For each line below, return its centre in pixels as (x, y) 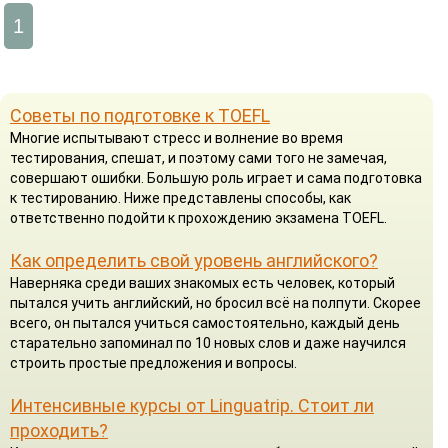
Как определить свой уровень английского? (194, 260)
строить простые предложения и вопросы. (153, 362)
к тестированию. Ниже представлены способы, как (180, 197)
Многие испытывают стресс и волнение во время (176, 137)
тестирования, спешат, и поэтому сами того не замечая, (198, 157)
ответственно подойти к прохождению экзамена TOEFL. (198, 217)
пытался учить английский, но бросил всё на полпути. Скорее (215, 302)
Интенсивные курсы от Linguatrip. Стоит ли (192, 405)
